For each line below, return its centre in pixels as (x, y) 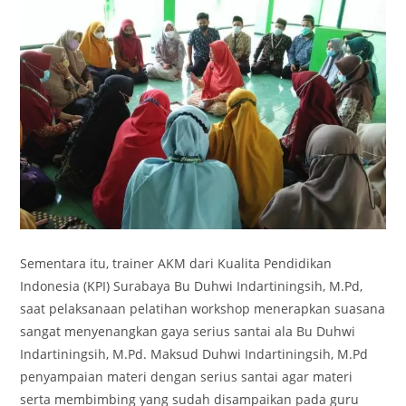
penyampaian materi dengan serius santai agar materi (187, 377)
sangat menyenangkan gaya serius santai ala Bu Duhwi (188, 332)
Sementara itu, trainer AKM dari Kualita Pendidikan (176, 264)
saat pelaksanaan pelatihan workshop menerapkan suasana (203, 309)
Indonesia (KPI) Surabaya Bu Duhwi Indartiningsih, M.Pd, (192, 286)
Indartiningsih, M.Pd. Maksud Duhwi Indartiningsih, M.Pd (194, 354)
